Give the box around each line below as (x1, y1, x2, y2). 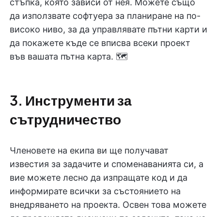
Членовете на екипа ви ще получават (10, 145, 169, 155)
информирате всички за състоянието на (10, 186, 181, 196)
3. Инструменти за (10, 91, 132, 108)
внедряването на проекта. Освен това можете (10, 199, 206, 210)
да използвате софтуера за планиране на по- (10, 10, 201, 21)
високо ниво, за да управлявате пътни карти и (10, 24, 207, 34)
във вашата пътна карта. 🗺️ (10, 51, 128, 62)
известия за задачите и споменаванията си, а (10, 158, 203, 169)
